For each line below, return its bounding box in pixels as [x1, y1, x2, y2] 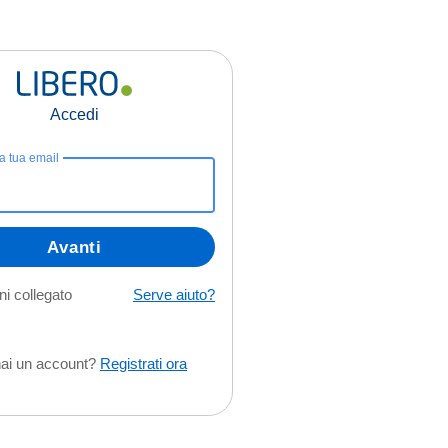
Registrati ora [100, 355, 187, 372]
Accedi [50, 106, 99, 123]
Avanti [47, 238, 102, 257]
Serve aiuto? [133, 286, 215, 303]
